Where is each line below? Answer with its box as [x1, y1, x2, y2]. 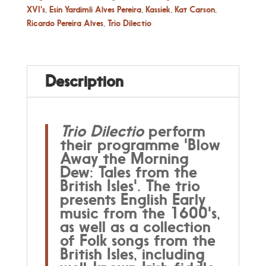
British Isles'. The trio [59, 176, 200, 195]
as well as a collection [59, 217, 211, 236]
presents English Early [59, 189, 205, 208]
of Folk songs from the [59, 230, 216, 249]
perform [148, 121, 205, 140]
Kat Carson [174, 4, 215, 14]
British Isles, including [59, 244, 205, 263]
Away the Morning [59, 148, 189, 167]
